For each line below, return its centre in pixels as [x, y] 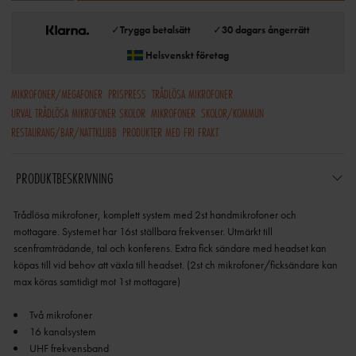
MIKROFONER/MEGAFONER [57, 94]
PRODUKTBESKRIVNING [64, 178]
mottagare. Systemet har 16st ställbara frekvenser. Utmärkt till [143, 232]
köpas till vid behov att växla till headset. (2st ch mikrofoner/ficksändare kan [175, 265]
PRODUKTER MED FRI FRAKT [170, 132]
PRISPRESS [127, 94]
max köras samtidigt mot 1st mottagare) [97, 282]
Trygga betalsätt [155, 30]
